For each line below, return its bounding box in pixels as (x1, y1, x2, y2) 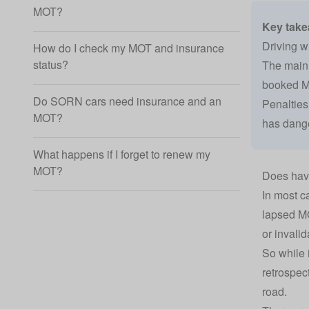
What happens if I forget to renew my (33, 146, 210, 162)
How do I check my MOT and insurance (33, 40, 224, 56)
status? (33, 57, 68, 72)
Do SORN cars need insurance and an (33, 93, 221, 109)
